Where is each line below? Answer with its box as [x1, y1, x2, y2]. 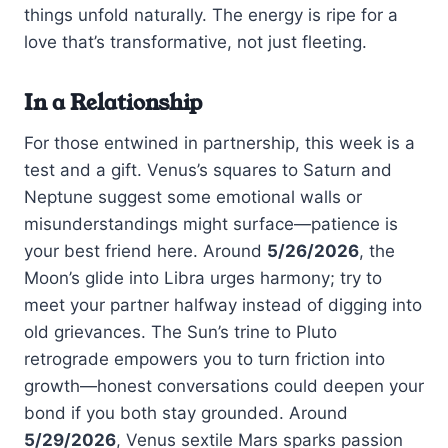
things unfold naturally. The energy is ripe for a [24, 5, 398, 26]
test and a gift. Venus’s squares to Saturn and [24, 159, 392, 180]
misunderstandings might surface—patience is [24, 213, 398, 234]
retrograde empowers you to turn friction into [24, 348, 385, 369]
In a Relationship [24, 88, 202, 119]
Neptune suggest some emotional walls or [24, 186, 362, 207]
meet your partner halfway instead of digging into [24, 294, 422, 315]
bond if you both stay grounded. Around [24, 402, 348, 423]
